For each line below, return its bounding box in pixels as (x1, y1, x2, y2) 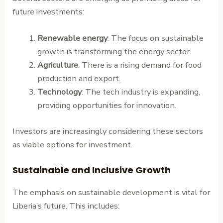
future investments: (12, 6, 85, 18)
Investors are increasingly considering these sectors (12, 125, 204, 137)
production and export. (37, 73, 120, 85)
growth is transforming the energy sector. (37, 46, 191, 58)
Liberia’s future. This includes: (12, 200, 120, 212)
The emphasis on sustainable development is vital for (12, 187, 211, 199)
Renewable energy (37, 32, 108, 44)
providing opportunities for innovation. (37, 100, 176, 111)
